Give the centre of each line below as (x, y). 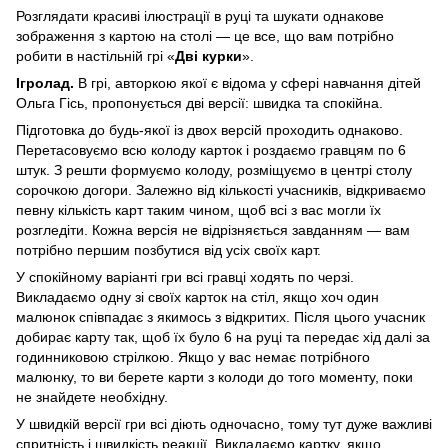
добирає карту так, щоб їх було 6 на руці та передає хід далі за (223, 336)
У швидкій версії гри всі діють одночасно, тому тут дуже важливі (224, 423)
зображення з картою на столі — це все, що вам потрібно (205, 35)
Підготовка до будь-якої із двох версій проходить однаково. (209, 129)
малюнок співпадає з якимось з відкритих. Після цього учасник (220, 316)
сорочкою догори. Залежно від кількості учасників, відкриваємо (221, 189)
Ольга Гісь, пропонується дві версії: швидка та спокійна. (199, 102)
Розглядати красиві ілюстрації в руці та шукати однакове (200, 15)
